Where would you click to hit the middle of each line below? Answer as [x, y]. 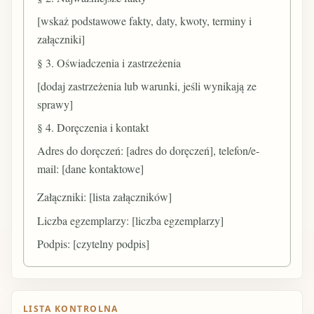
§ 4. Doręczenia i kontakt [93, 127]
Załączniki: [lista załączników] [105, 197]
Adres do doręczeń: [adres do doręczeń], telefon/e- [149, 151]
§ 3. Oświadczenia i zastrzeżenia [109, 62]
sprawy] [55, 104]
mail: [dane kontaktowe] [91, 169]
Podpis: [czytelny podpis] [94, 243]
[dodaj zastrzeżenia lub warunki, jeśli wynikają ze [147, 86]
